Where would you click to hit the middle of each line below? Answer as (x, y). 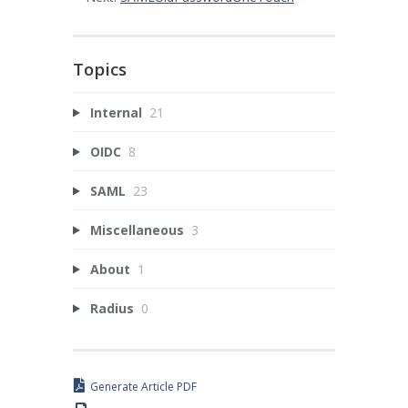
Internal (116, 112)
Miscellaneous (137, 229)
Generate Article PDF (143, 387)
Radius (112, 308)
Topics (100, 69)
